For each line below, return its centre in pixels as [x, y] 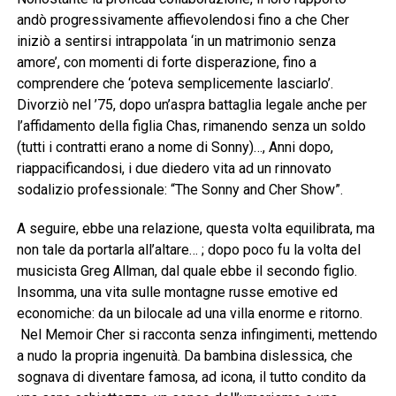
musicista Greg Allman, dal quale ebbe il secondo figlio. [187, 271]
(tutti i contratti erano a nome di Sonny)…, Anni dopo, [175, 148]
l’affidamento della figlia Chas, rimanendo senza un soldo [191, 126]
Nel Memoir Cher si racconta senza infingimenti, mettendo [197, 335]
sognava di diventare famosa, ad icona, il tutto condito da [191, 377]
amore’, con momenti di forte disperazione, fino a [166, 63]
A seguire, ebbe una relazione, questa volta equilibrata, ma [195, 229]
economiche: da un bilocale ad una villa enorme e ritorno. [189, 314]
